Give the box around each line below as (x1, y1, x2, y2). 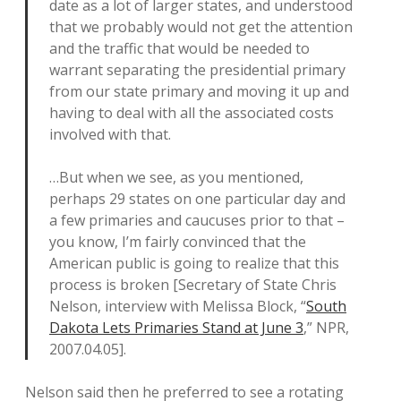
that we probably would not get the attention (49, 17, 353, 37)
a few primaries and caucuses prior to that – (49, 210, 345, 230)
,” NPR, (303, 318, 349, 337)
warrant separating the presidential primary (49, 60, 346, 80)
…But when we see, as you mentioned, (49, 167, 303, 187)
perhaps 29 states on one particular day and (49, 189, 346, 209)
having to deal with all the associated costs (49, 103, 334, 123)
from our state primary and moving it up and (49, 81, 349, 101)
